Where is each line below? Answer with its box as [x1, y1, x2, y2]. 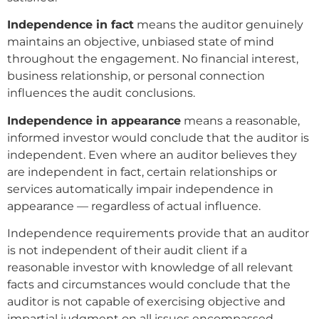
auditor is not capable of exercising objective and [7, 294, 286, 308]
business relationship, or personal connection [7, 69, 265, 83]
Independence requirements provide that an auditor [7, 226, 309, 240]
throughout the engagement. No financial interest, [7, 52, 298, 66]
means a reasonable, [181, 113, 300, 127]
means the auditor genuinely [134, 18, 303, 32]
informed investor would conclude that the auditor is [7, 130, 309, 145]
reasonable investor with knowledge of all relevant [7, 260, 293, 274]
